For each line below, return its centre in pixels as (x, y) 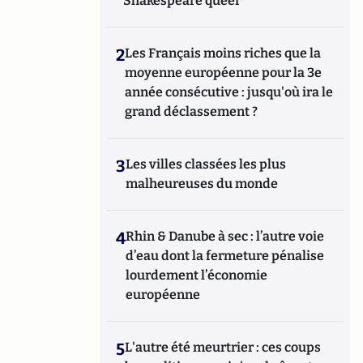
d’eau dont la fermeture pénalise (225, 255)
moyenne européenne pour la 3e (224, 72)
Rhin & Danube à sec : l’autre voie (225, 236)
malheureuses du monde (202, 183)
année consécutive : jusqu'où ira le (229, 92)
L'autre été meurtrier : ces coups (223, 347)
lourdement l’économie (197, 275)
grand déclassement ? (192, 111)
